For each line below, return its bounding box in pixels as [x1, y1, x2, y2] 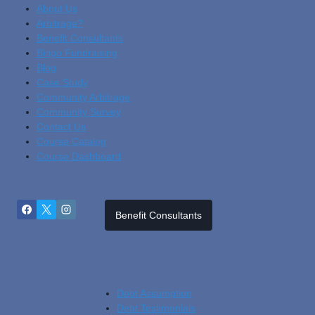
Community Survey [37, 106, 121, 117]
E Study [54, 77, 88, 88]
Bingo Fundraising [37, 47, 117, 58]
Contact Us [37, 121, 86, 132]
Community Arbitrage [37, 91, 130, 103]
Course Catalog [37, 136, 106, 147]
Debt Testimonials [117, 302, 195, 314]
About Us [37, 3, 77, 14]
